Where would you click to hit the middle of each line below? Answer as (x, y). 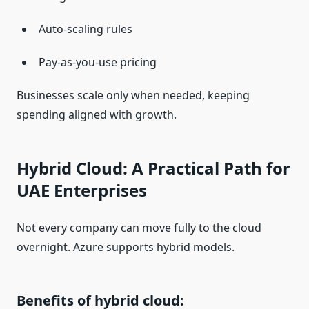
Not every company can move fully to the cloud (139, 228)
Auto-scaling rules (86, 29)
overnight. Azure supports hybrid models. (126, 247)
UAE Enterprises (82, 190)
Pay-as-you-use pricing (98, 62)
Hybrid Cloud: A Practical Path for (153, 168)
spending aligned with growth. (97, 115)
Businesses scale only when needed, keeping (133, 96)
